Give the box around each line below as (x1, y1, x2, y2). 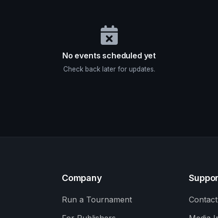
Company (62, 173, 102, 183)
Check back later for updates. (63, 65, 155, 73)
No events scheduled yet (62, 51, 156, 60)
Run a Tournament (62, 195, 132, 205)
